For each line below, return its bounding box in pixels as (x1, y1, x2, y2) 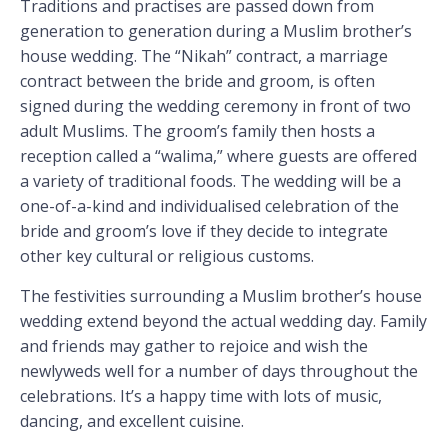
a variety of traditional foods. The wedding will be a (20, 170, 401, 193)
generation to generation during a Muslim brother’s (20, 20, 412, 43)
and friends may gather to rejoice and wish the (20, 334, 368, 357)
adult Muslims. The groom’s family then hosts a (20, 120, 375, 143)
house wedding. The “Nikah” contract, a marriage (20, 45, 388, 68)
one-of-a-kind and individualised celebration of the (20, 195, 399, 218)
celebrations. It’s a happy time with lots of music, (20, 384, 382, 407)
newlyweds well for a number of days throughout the (20, 359, 418, 382)
